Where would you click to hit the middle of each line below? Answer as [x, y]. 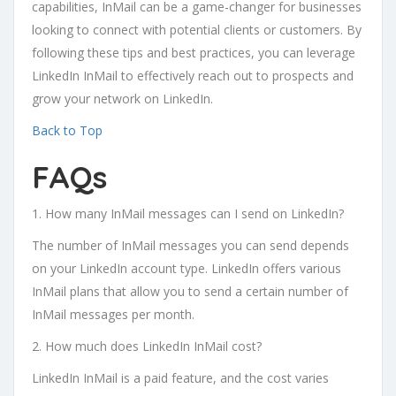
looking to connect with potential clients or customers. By [197, 30]
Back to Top [67, 131]
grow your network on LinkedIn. [122, 99]
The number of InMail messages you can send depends [190, 246]
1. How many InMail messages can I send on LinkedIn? [188, 214]
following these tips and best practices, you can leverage [194, 53]
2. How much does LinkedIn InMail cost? [147, 346]
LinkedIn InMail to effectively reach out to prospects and [193, 76]
